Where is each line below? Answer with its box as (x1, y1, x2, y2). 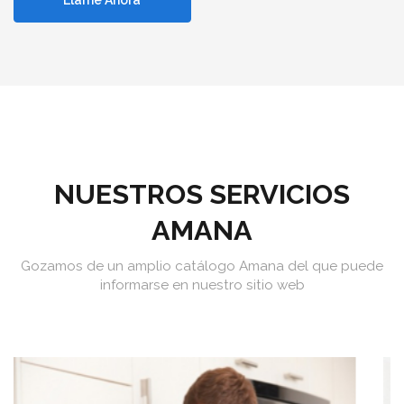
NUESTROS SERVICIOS (54, 178, 350, 211)
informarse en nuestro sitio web (99, 277, 305, 294)
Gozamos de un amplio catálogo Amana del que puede (21, 258, 383, 275)
